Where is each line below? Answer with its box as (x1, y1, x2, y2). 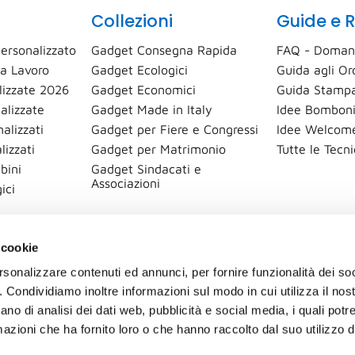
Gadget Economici (91, 82, 196, 97)
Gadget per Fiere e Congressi (91, 121, 258, 136)
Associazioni (91, 175, 160, 190)
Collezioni (91, 9, 173, 32)
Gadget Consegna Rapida (91, 42, 237, 57)
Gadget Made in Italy (91, 101, 212, 116)
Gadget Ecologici (91, 62, 188, 77)
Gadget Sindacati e (91, 161, 201, 176)
